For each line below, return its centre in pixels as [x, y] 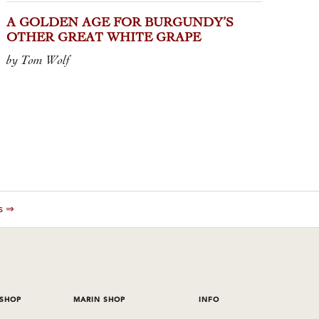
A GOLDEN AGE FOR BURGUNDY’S [120, 23]
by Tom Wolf [38, 61]
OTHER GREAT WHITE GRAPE [104, 38]
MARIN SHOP [100, 300]
